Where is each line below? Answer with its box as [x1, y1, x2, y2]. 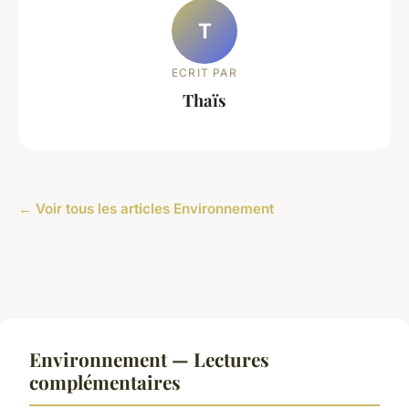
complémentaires [29, 368, 181, 394]
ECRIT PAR [172, 66, 237, 80]
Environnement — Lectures [29, 345, 269, 372]
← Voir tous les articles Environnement [18, 199, 274, 217]
